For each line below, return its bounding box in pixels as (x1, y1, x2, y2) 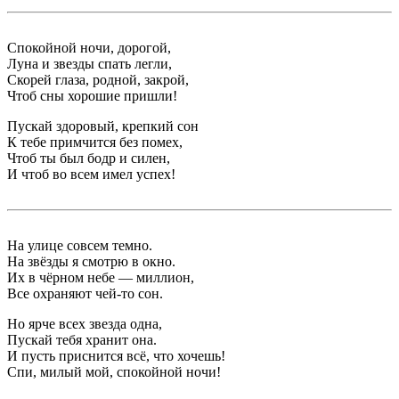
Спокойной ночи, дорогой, (7, 40, 171, 56)
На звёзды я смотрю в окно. (7, 254, 175, 270)
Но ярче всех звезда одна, (7, 316, 162, 332)
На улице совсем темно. (7, 238, 152, 254)
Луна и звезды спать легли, (7, 56, 172, 72)
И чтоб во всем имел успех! (7, 167, 175, 183)
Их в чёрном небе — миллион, (7, 270, 194, 286)
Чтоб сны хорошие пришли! (7, 88, 177, 104)
